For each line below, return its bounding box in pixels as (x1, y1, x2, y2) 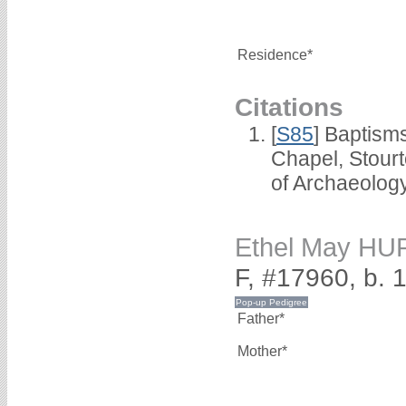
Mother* (237, 343, 287, 360)
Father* (237, 311, 285, 327)
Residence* (237, 46, 313, 63)
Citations (235, 92, 343, 121)
